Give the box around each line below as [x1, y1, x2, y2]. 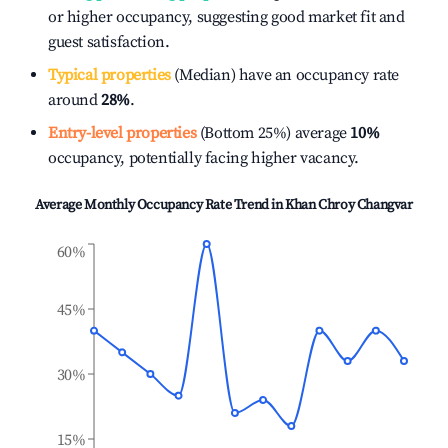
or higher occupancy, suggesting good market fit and [48, 7, 405, 27]
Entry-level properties [48, 123, 197, 143]
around [48, 90, 102, 110]
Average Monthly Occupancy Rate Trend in [35, 196, 286, 214]
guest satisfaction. [48, 32, 170, 52]
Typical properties [48, 65, 171, 85]
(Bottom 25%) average [196, 123, 347, 143]
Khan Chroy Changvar [285, 196, 413, 214]
